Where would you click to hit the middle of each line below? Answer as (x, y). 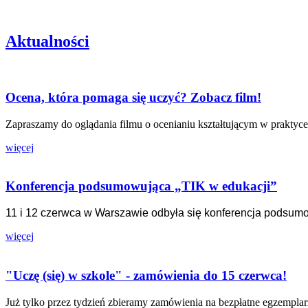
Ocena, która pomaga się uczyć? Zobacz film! (133, 97)
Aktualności (47, 42)
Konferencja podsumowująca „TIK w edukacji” (141, 186)
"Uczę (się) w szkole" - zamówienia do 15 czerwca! (146, 275)
